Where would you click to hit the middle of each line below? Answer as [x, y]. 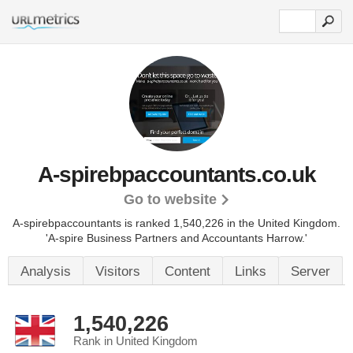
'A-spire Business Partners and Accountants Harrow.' [176, 238]
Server [310, 271]
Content [188, 271]
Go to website [170, 199]
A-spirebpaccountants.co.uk [176, 175]
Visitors [118, 271]
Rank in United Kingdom [136, 341]
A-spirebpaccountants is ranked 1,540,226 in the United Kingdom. [176, 223]
